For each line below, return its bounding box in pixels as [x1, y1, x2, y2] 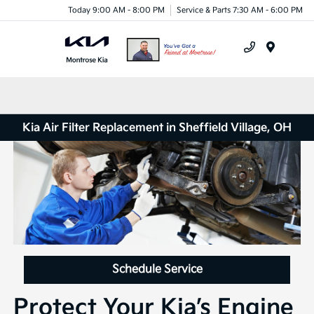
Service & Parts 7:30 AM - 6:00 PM [177, 5, 303, 15]
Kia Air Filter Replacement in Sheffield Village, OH [22, 121, 292, 135]
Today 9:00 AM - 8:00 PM [68, 5, 165, 15]
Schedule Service [111, 262, 203, 276]
